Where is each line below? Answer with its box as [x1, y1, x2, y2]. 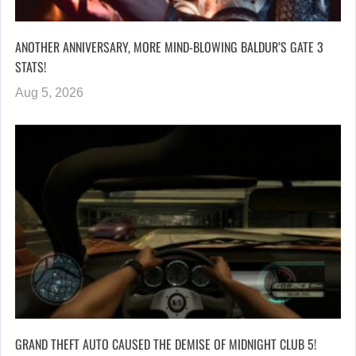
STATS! [15, 56, 46, 76]
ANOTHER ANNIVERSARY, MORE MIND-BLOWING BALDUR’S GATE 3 [15, 37, 323, 56]
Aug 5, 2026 [15, 85, 83, 99]
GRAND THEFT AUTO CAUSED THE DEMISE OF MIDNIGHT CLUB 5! [15, 335, 316, 354]
